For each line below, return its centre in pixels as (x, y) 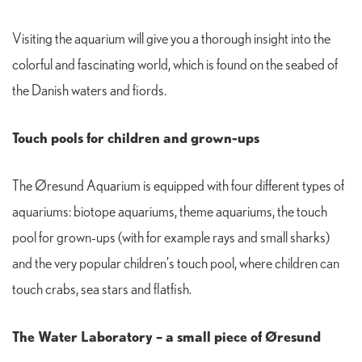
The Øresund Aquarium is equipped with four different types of (178, 187)
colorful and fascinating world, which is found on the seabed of (175, 66)
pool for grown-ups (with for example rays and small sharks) (171, 239)
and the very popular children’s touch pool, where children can (176, 265)
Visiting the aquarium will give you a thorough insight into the (171, 40)
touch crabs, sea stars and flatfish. (103, 290)
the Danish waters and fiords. (89, 92)
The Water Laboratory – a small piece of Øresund (166, 337)
